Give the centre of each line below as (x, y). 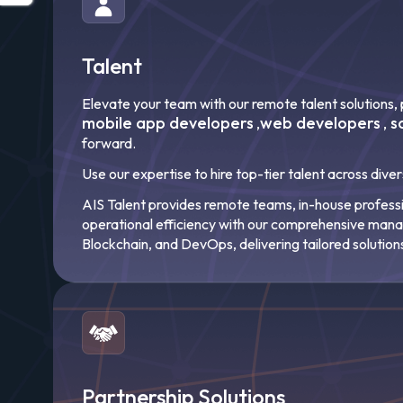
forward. (109, 143)
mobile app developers (168, 123)
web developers (320, 123)
